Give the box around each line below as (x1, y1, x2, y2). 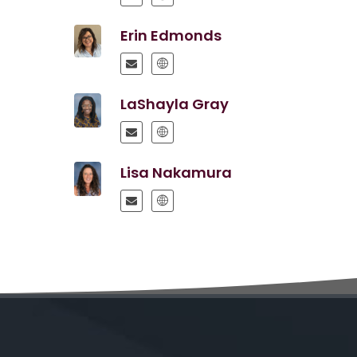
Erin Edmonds (120, 25, 222, 45)
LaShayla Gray (120, 94, 229, 114)
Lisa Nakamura (120, 163, 232, 182)
